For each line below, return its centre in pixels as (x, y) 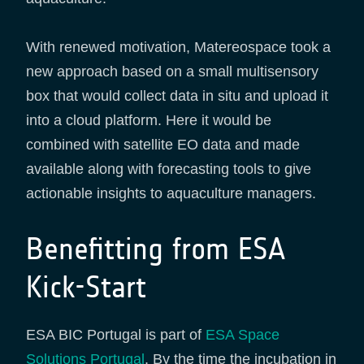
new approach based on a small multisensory (172, 71)
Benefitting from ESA (156, 249)
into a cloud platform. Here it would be (149, 120)
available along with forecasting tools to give (169, 169)
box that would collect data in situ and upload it (177, 95)
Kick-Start (86, 287)
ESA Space (243, 334)
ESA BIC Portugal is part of (116, 334)
